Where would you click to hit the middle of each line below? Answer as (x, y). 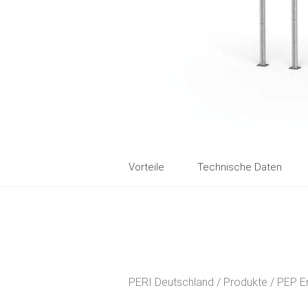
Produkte (247, 283)
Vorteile (146, 167)
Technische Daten (240, 167)
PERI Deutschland (173, 283)
